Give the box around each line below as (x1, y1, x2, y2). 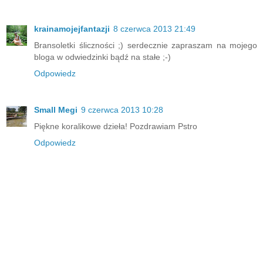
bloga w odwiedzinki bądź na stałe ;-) (34, 52, 171, 62)
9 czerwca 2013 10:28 (81, 104, 163, 114)
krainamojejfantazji (34, 23, 110, 33)
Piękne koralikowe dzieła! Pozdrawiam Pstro (34, 121, 197, 131)
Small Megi (34, 104, 77, 114)
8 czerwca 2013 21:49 (113, 23, 195, 33)
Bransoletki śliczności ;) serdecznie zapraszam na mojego (34, 40, 257, 50)
